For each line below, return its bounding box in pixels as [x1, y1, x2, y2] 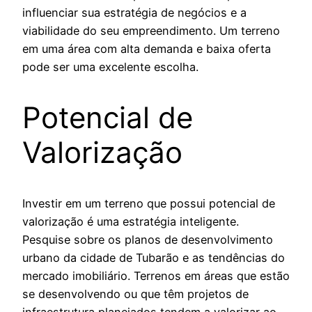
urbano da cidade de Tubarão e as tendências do [22, 250, 285, 265]
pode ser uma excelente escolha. [22, 59, 198, 74]
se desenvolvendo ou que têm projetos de [22, 286, 249, 301]
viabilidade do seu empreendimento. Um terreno [22, 23, 280, 38]
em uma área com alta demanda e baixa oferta [22, 41, 271, 56]
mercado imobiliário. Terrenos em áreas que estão [22, 268, 290, 283]
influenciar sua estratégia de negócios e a [22, 5, 247, 19]
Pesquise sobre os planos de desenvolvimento [22, 232, 273, 247]
